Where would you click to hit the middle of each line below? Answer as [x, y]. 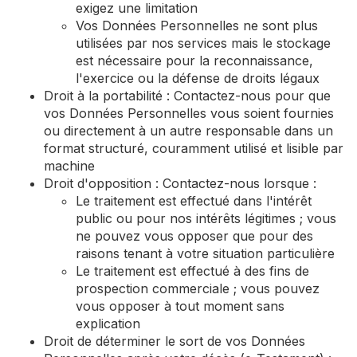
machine [69, 166]
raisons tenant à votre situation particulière [205, 253]
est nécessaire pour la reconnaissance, [194, 61]
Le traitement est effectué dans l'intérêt [194, 201]
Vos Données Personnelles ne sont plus [197, 25]
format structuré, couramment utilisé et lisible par [194, 148]
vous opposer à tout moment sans [180, 306]
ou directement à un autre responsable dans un [188, 131]
